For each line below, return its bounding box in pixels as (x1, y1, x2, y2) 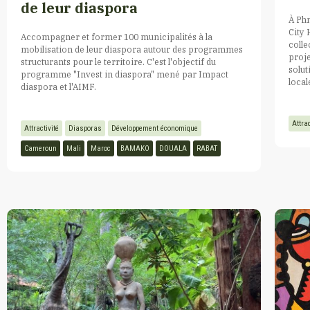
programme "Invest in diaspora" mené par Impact (21, 68, 228, 80)
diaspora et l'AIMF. (21, 80, 96, 92)
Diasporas (69, 123, 102, 133)
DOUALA (159, 143, 187, 153)
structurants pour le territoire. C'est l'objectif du (21, 55, 216, 67)
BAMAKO (120, 143, 149, 153)
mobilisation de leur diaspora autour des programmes (21, 43, 243, 55)
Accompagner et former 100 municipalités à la (21, 30, 212, 42)
